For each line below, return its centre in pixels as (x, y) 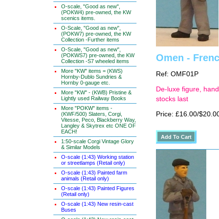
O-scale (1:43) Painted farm (94, 173)
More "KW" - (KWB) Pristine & (96, 92)
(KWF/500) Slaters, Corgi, (92, 114)
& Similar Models (81, 147)
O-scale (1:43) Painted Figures (98, 188)
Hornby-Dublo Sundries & (91, 77)
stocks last (172, 99)
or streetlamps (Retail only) (93, 163)
